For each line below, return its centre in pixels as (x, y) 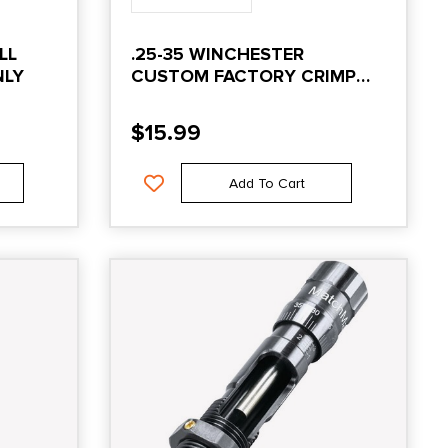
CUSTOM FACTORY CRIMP (244, 75)
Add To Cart (266, 183)
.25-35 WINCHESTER (218, 53)
